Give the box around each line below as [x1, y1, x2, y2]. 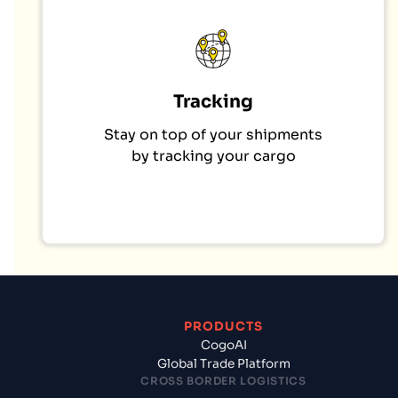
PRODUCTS [183, 319, 264, 335]
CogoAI [200, 338, 247, 354]
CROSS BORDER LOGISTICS [140, 374, 306, 388]
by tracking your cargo [131, 147, 296, 166]
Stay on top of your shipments [104, 125, 322, 145]
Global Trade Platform [156, 356, 291, 372]
